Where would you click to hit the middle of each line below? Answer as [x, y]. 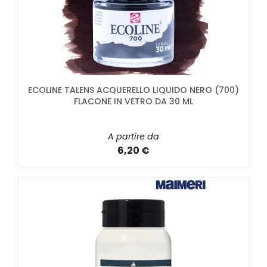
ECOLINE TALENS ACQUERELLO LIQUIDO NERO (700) [133, 90]
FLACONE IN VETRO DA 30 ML [133, 102]
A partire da [133, 137]
